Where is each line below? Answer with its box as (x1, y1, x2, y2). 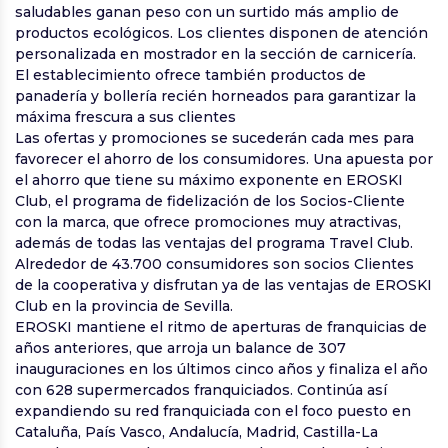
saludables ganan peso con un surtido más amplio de (15, 3, 399, 22)
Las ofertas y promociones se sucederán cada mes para (15, 129, 414, 148)
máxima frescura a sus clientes (15, 108, 236, 127)
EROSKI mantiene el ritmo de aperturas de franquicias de (15, 318, 427, 337)
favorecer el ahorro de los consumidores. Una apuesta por (15, 150, 433, 169)
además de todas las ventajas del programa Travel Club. (15, 234, 413, 253)
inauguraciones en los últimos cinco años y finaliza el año (15, 360, 428, 379)
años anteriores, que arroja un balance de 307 (15, 339, 346, 358)
